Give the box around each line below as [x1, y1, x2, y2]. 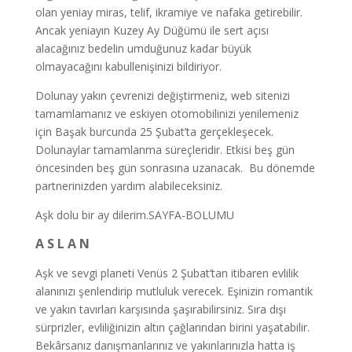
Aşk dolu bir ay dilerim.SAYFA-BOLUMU [35, 207, 234, 222]
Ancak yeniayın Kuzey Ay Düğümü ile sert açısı [35, 23, 269, 38]
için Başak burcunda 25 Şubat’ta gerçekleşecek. [35, 124, 273, 139]
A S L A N [35, 235, 90, 252]
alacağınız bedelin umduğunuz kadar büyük [35, 41, 251, 56]
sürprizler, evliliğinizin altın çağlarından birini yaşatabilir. [35, 320, 310, 335]
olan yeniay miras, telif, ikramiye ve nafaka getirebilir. [35, 5, 302, 20]
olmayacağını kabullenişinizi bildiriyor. [35, 59, 222, 74]
